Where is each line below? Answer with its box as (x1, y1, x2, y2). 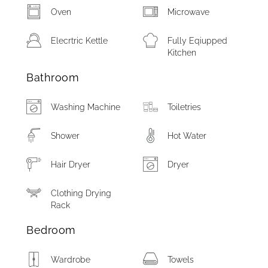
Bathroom (26, 71, 80, 84)
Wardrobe (51, 255, 91, 264)
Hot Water (167, 131, 207, 141)
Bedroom (26, 224, 76, 236)
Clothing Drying (51, 188, 112, 198)
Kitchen (167, 48, 197, 57)
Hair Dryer (51, 160, 91, 169)
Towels (167, 255, 194, 264)
